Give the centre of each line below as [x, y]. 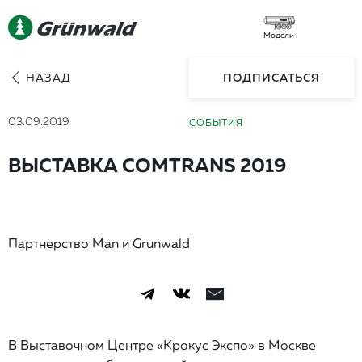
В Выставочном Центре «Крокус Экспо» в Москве [162, 345]
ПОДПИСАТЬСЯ [271, 77]
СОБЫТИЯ [216, 122]
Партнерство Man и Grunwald [99, 243]
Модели [279, 35]
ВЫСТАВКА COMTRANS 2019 [147, 164]
